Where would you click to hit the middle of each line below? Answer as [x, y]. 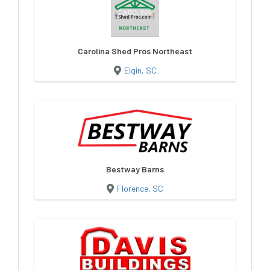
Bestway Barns [135, 169]
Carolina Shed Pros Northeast [135, 51]
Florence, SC [140, 188]
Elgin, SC [140, 70]
